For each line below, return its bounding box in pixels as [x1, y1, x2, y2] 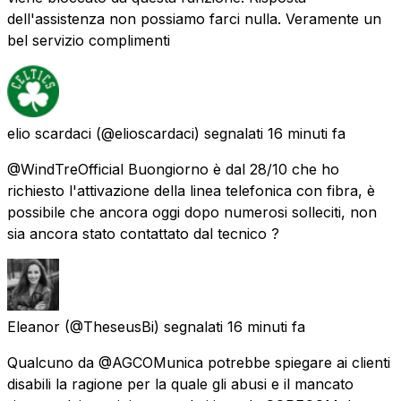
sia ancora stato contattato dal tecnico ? [7, 224, 279, 243]
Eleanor [7, 317, 60, 336]
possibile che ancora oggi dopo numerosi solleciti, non [7, 202, 377, 221]
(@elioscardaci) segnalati [96, 124, 263, 142]
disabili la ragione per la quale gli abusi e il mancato [7, 374, 354, 393]
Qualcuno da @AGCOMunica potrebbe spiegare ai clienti [7, 353, 390, 371]
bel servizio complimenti [7, 30, 170, 49]
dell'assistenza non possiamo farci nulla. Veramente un [7, 9, 381, 28]
